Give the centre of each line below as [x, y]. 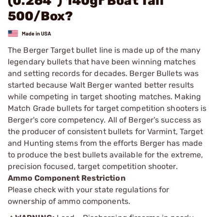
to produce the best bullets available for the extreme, [106, 155]
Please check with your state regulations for [89, 189]
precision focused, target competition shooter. [93, 166]
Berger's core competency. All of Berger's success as [105, 120]
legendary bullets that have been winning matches [102, 62]
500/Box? [40, 16]
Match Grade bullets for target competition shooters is [107, 108]
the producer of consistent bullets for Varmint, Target [106, 131]
